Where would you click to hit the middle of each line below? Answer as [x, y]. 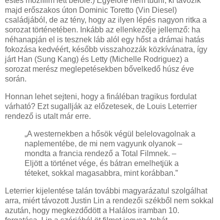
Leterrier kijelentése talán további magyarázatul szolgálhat [106, 191]
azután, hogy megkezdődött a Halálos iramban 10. [92, 210]
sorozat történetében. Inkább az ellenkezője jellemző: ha [103, 30]
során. [16, 79]
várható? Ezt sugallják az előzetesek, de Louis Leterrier [101, 107]
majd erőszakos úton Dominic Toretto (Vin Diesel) [91, 10]
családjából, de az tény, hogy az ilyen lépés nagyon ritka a [106, 20]
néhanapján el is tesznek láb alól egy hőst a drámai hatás [105, 40]
